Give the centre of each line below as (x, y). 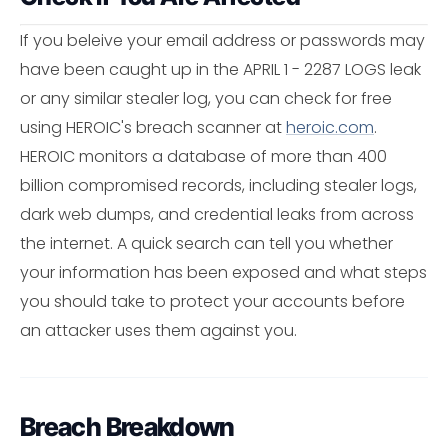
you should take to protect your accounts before (212, 302)
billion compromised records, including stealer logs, (218, 186)
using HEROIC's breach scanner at (153, 128)
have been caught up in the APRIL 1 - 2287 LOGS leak (220, 70)
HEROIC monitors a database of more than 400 (203, 157)
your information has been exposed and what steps (223, 273)
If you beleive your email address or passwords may (222, 41)
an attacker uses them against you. (158, 331)
